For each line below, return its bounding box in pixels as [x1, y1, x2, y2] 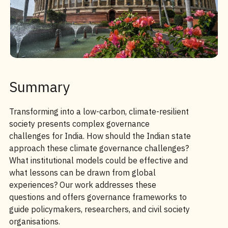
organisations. [9, 216, 60, 226]
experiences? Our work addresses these [9, 180, 156, 190]
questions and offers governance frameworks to [9, 192, 187, 202]
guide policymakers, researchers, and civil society [9, 204, 190, 214]
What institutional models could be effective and [9, 155, 188, 165]
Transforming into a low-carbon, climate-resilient [9, 106, 189, 117]
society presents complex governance [9, 119, 150, 129]
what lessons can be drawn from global [9, 167, 156, 178]
